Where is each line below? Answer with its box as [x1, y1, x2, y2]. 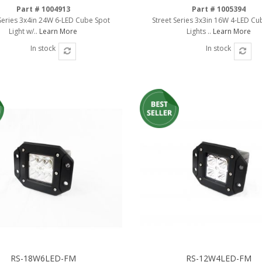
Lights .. [186, 26, 213, 36]
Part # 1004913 [16, 4, 70, 14]
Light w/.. [9, 26, 40, 36]
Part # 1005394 [191, 4, 246, 14]
